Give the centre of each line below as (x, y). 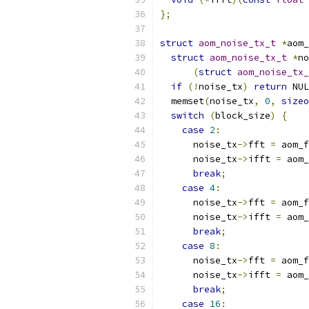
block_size (243, 116)
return (270, 87)
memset (182, 101)
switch (188, 116)
